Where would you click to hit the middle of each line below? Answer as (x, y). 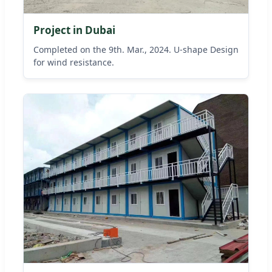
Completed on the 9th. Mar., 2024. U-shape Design (136, 50)
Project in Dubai (74, 30)
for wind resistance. (74, 63)
